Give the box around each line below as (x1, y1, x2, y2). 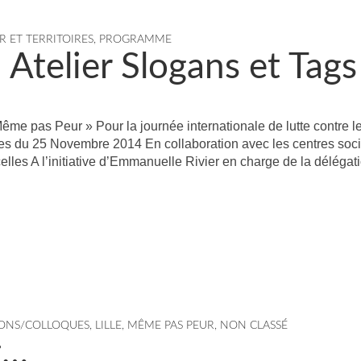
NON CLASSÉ (220, 320, 288, 331)
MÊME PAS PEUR (127, 320, 214, 331)
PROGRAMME (99, 34, 172, 45)
